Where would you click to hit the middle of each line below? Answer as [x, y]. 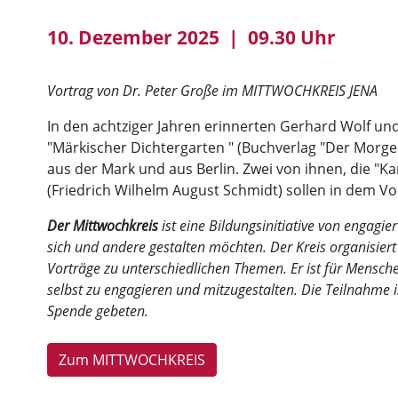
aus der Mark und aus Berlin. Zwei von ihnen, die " [213, 169]
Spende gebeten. [98, 311]
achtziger [123, 126]
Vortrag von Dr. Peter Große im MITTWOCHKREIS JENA [212, 91]
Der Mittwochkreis [103, 226]
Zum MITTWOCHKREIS [132, 360]
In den [70, 126]
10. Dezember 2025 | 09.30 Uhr [191, 37]
